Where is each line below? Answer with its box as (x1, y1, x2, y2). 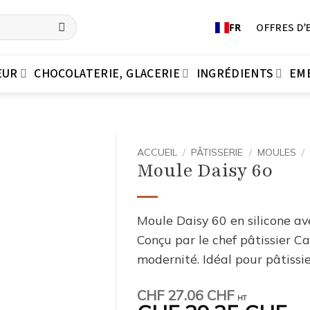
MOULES (257, 145, 296, 158)
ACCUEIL (137, 145, 177, 158)
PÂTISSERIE (191, 145, 244, 158)
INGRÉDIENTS (196, 64, 273, 82)
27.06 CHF (164, 286, 234, 304)
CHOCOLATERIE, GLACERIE (34, 64, 181, 82)
